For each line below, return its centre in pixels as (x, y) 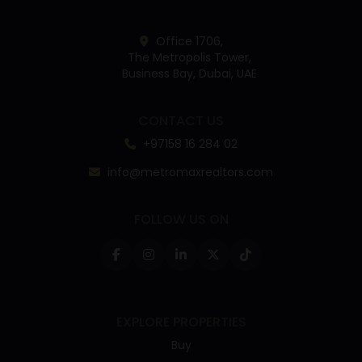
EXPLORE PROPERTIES (181, 322)
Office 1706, (187, 41)
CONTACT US (181, 121)
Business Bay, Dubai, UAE (189, 74)
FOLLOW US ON (181, 219)
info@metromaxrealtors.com (189, 172)
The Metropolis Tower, (189, 57)
